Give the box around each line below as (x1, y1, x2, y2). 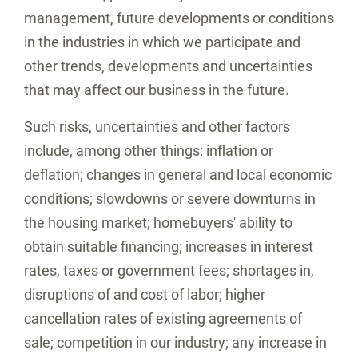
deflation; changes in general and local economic (24, 166, 332, 183)
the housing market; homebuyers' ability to (24, 214, 292, 231)
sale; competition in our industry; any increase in (24, 334, 327, 351)
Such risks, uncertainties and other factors (24, 118, 290, 135)
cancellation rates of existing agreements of (24, 310, 302, 327)
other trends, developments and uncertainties (24, 58, 312, 74)
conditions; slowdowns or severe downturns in (24, 190, 316, 207)
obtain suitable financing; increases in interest (24, 238, 313, 255)
